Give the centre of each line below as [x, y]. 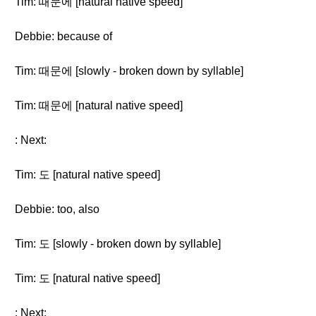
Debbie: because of [63, 36]
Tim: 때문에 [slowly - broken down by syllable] [129, 71]
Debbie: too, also [57, 209]
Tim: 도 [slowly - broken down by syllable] [118, 244]
